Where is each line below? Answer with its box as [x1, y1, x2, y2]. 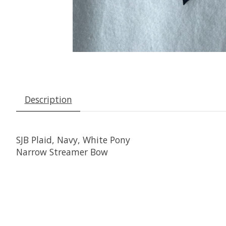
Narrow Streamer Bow [16, 146, 108, 158]
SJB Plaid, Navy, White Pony [16, 134, 130, 146]
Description [24, 93, 72, 106]
